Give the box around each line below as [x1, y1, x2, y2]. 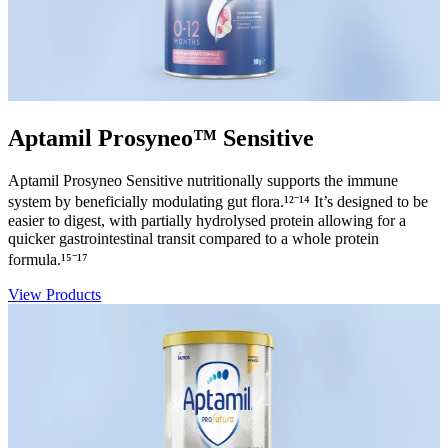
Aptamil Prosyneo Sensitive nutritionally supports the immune [8, 171, 398, 189]
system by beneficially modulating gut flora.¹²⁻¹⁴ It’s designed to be [8, 192, 428, 210]
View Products [8, 285, 101, 303]
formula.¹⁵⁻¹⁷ [8, 250, 88, 268]
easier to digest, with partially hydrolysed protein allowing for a [8, 211, 406, 229]
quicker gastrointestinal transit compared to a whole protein [8, 229, 379, 247]
